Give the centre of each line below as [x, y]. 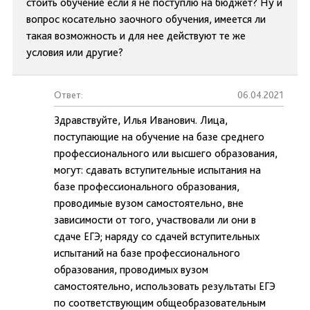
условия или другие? [75, 52]
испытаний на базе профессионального [147, 253]
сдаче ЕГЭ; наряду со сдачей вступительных [157, 236]
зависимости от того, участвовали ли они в [155, 220]
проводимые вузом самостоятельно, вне [149, 203]
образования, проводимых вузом [131, 270]
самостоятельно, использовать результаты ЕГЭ [165, 286]
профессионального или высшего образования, [166, 153]
